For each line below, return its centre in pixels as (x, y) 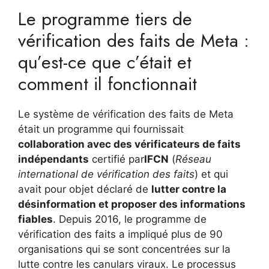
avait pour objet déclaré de (85, 189)
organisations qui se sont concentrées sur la (124, 249)
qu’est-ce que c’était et (105, 62)
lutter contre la (189, 189)
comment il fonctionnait (107, 84)
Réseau (193, 159)
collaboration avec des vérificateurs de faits (129, 144)
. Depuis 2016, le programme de (130, 219)
